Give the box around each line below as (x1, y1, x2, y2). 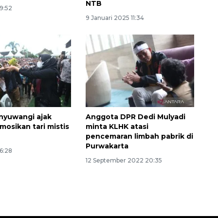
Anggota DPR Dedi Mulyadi (85, 112, 185, 122)
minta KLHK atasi (85, 122, 148, 131)
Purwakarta (85, 142, 128, 151)
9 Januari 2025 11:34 (85, 14, 144, 22)
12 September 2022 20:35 (85, 157, 162, 164)
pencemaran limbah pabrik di (85, 132, 193, 141)
